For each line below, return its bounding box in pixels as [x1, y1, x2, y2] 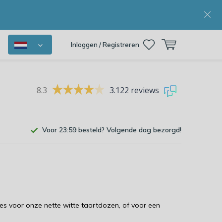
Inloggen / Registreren [70, 41, 139, 49]
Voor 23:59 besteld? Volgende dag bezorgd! [42, 125, 181, 134]
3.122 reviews [110, 84, 159, 96]
